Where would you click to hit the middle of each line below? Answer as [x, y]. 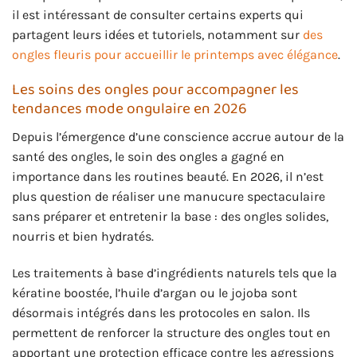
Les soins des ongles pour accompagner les [155, 90]
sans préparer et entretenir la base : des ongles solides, [170, 217]
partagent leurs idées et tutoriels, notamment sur [157, 34]
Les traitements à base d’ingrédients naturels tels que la [175, 273]
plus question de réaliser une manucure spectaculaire [169, 197]
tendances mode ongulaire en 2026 [129, 109]
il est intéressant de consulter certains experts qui [158, 14]
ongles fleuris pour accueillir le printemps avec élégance [175, 54]
